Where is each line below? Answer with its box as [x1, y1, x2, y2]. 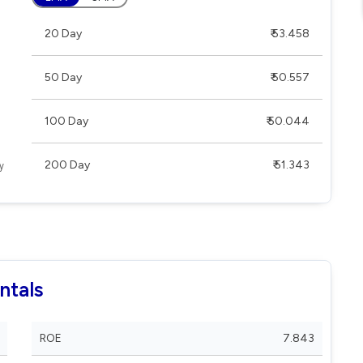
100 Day [45, 114, 88, 128]
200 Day [45, 158, 90, 172]
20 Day [45, 27, 82, 41]
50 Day [45, 70, 82, 84]
